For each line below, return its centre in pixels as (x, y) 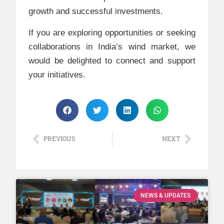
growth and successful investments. (96, 11)
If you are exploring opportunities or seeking (112, 32)
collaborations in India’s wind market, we (112, 46)
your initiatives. (57, 74)
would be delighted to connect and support (112, 60)
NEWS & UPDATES (166, 196)
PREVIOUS (60, 139)
